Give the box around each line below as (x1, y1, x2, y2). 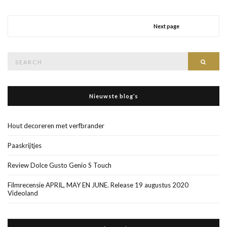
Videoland (8, 188, 38, 197)
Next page (153, 22, 179, 29)
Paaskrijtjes (8, 141, 42, 149)
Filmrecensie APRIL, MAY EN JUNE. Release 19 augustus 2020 (8, 180, 188, 189)
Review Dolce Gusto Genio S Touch (8, 161, 111, 169)
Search (7, 52, 27, 61)
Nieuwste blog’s (89, 92, 138, 99)
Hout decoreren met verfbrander (8, 121, 104, 130)
